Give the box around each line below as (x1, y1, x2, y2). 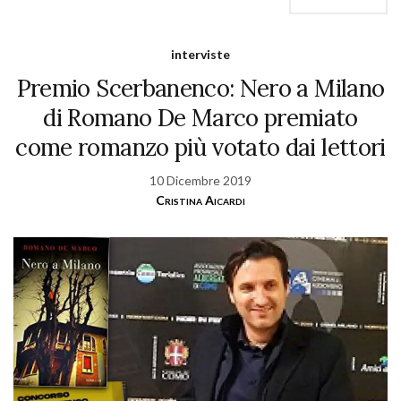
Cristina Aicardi (156, 192, 245, 209)
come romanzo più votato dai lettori (15, 132, 386, 163)
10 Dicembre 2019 (149, 173, 252, 189)
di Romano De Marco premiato (43, 103, 358, 133)
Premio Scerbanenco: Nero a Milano (16, 73, 385, 104)
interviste (171, 47, 230, 63)
